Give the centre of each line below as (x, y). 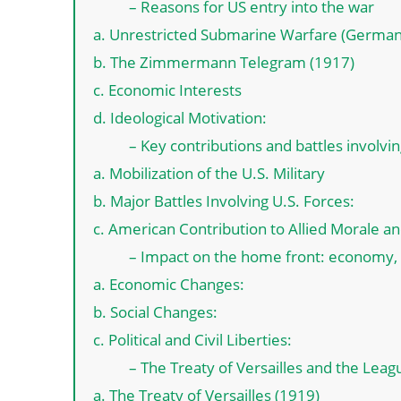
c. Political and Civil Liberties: (192, 339)
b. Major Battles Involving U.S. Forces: (224, 200)
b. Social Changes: (155, 311)
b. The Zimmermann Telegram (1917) (224, 62)
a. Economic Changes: (169, 284)
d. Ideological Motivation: (180, 117)
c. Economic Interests (167, 90)
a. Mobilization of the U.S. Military (209, 173)
